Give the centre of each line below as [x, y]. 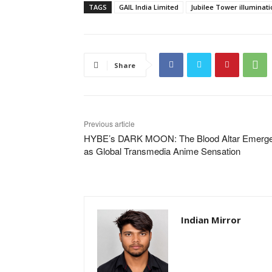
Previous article [109, 123]
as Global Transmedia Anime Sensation [162, 151]
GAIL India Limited [149, 7]
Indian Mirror [211, 219]
